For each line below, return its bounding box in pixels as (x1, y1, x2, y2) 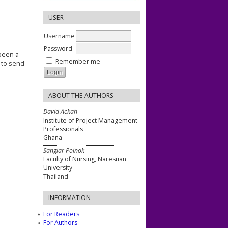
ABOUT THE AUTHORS (48, 91, 113, 100)
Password (44, 44, 72, 53)
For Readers (43, 209, 79, 218)
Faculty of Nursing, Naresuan (43, 155, 126, 164)
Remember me (55, 56, 100, 66)
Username (44, 31, 75, 40)
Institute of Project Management (43, 116, 137, 125)
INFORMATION (48, 193, 91, 203)
